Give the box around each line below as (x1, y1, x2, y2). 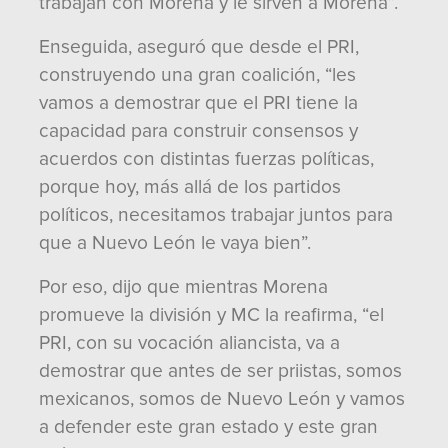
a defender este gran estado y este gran (39, 415, 378, 439)
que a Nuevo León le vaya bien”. (39, 231, 311, 255)
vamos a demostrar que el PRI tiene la (39, 91, 358, 115)
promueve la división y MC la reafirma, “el (39, 303, 384, 327)
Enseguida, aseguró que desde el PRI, (39, 35, 359, 59)
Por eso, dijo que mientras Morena (39, 275, 328, 299)
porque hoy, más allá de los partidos (39, 175, 341, 199)
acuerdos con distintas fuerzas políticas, (39, 147, 374, 171)
